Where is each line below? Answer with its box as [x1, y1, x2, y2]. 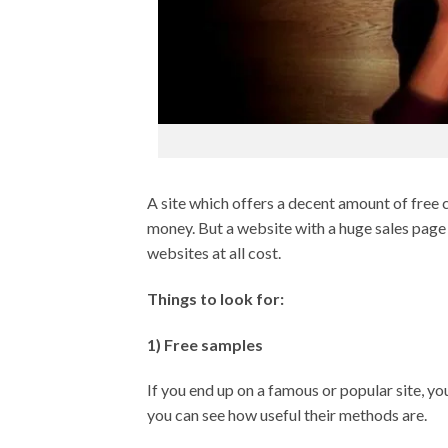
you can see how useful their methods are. [147, 405, 427, 425]
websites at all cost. [147, 243, 281, 263]
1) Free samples [147, 334, 263, 354]
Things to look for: [147, 288, 284, 308]
